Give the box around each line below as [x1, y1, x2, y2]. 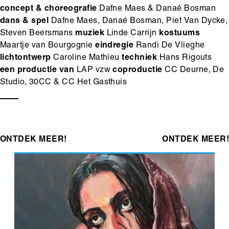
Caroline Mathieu [51, 54, 122, 63]
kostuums [159, 30, 200, 38]
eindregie [95, 42, 134, 51]
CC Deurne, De [162, 66, 224, 75]
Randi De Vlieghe [133, 42, 205, 51]
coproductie [112, 66, 163, 75]
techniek [122, 54, 157, 63]
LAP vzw [74, 66, 113, 75]
